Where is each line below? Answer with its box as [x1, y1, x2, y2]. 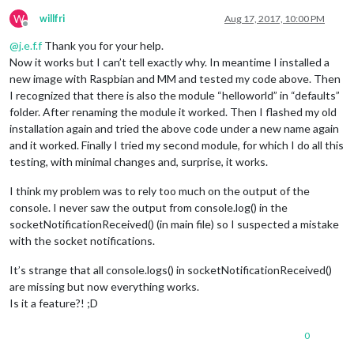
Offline [24, 24, 55, 36]
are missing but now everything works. [9, 280, 199, 294]
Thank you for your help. [42, 39, 164, 53]
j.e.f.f [19, 39, 42, 53]
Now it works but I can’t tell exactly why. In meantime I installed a [9, 55, 330, 70]
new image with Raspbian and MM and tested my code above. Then [9, 72, 341, 86]
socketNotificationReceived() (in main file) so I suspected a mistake [9, 217, 339, 232]
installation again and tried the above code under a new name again [9, 122, 339, 136]
